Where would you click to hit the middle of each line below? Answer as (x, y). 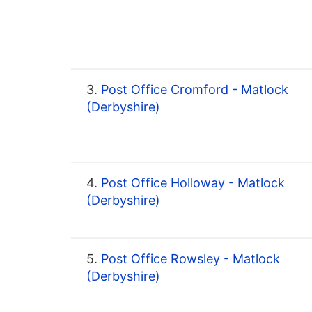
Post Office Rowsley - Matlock (189, 259)
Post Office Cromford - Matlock (193, 90)
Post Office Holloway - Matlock (191, 183)
